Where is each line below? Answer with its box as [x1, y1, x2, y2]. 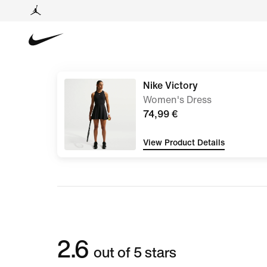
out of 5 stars [94, 241, 176, 263]
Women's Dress [143, 95, 212, 105]
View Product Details [143, 138, 225, 147]
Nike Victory [143, 80, 198, 91]
